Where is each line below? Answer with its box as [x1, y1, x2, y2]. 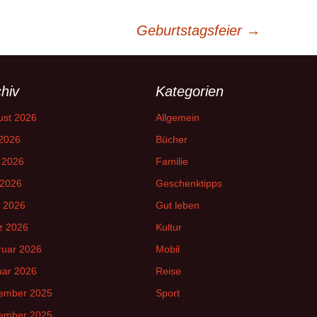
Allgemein [156, 111, 200, 123]
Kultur [156, 221, 182, 233]
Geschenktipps [156, 177, 222, 189]
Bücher [156, 133, 188, 145]
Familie [156, 155, 188, 167]
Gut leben [156, 199, 200, 211]
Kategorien [156, 83, 224, 99]
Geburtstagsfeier [137, 22, 246, 38]
